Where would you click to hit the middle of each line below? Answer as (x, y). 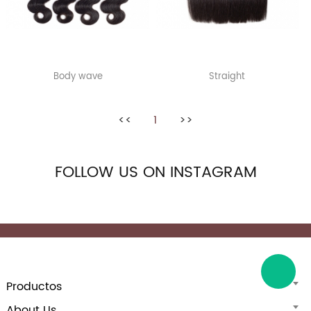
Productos (34, 287)
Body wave (78, 77)
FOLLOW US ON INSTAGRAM (155, 173)
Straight (227, 77)
